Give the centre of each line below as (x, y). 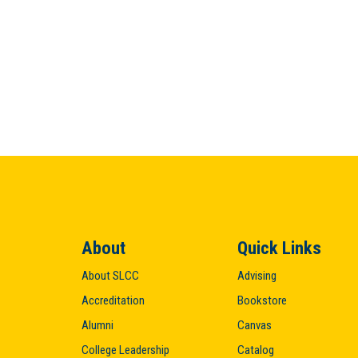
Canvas (255, 325)
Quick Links (279, 247)
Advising (257, 275)
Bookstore (262, 300)
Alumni (97, 325)
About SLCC (110, 275)
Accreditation (113, 300)
